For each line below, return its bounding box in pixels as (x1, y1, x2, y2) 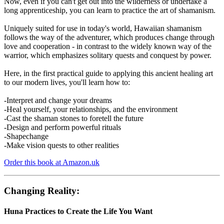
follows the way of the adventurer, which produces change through (4, 32, 214, 41)
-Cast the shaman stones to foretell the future (4, 113, 143, 122)
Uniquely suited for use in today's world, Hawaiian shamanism (4, 23, 201, 32)
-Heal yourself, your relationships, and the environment (4, 104, 177, 113)
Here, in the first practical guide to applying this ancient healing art (4, 68, 213, 77)
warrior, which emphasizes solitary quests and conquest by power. (4, 50, 211, 59)
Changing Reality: (4, 185, 79, 196)
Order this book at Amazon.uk (4, 157, 99, 166)
